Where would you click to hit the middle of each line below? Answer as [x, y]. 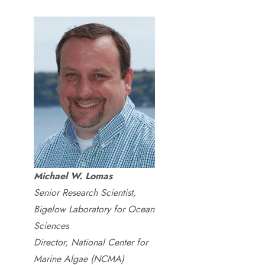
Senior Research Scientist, [85, 193]
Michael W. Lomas [73, 176]
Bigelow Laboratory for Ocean [94, 209]
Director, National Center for [91, 242]
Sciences [51, 226]
